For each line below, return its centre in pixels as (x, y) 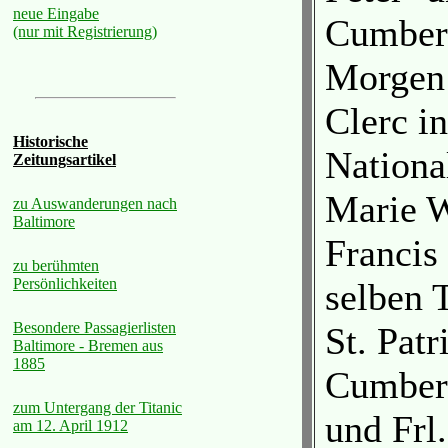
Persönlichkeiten (65, 283)
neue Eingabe (56, 13)
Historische (50, 141)
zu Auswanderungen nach (95, 203)
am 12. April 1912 (70, 425)
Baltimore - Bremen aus (88, 345)
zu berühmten (56, 265)
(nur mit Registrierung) (85, 31)
